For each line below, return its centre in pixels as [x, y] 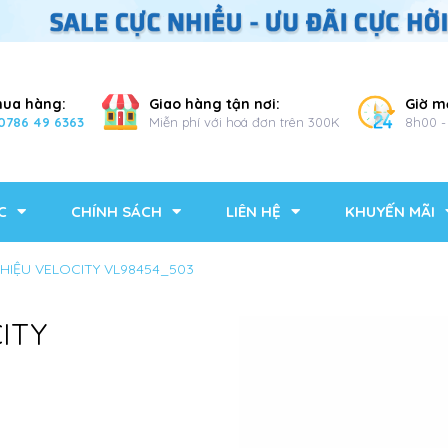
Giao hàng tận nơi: [215, 103]
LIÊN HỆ [253, 211]
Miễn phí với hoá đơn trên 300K [245, 121]
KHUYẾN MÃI [390, 211]
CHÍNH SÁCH [116, 211]
